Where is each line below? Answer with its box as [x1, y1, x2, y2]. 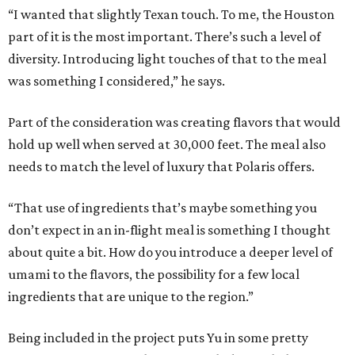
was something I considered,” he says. [8, 73, 225, 90]
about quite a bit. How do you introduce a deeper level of [8, 244, 333, 261]
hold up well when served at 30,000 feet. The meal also [8, 136, 326, 153]
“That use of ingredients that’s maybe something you [8, 200, 317, 216]
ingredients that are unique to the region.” [8, 288, 254, 305]
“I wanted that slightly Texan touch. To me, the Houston [8, 6, 334, 23]
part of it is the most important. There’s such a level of [8, 29, 321, 45]
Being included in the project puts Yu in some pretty [8, 330, 308, 346]
